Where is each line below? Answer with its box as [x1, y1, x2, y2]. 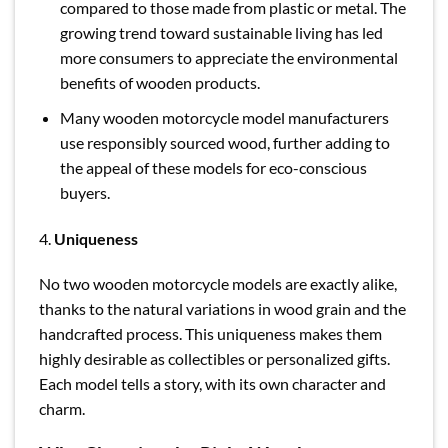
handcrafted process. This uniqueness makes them [39, 324, 382, 344]
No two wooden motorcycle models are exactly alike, [39, 274, 397, 294]
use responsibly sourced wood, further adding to [59, 132, 390, 152]
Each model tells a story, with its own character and [39, 374, 386, 394]
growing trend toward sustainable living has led [59, 23, 383, 43]
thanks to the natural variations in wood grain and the [39, 299, 406, 319]
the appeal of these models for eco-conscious [59, 157, 367, 177]
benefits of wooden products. [59, 73, 260, 93]
